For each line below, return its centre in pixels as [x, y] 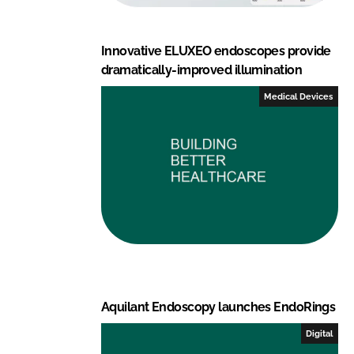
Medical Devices [299, 96]
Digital [320, 333]
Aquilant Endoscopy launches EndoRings [218, 307]
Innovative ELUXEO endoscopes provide [216, 51]
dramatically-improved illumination [201, 70]
